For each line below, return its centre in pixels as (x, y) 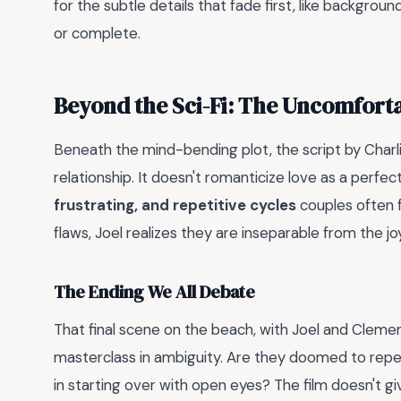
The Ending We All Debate (154, 293)
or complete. (97, 33)
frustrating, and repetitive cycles (175, 205)
